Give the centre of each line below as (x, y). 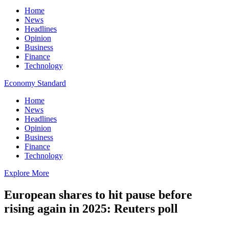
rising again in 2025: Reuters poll (91, 208)
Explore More (27, 173)
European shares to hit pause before (98, 194)
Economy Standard (35, 83)
